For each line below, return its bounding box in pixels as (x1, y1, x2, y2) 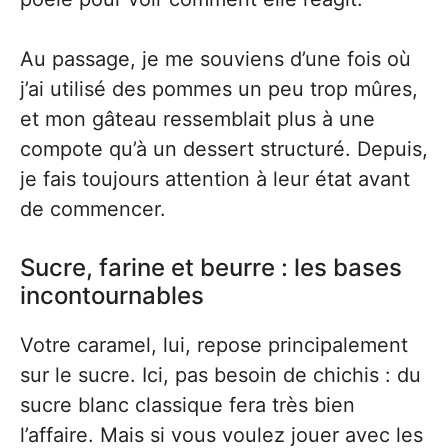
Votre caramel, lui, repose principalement (20, 332, 408, 357)
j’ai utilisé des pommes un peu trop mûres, (20, 76, 418, 101)
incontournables (20, 280, 204, 310)
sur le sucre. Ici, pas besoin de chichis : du (20, 362, 421, 387)
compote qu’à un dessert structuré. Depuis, (20, 136, 428, 161)
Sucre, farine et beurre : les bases (20, 252, 402, 282)
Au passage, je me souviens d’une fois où (20, 46, 411, 71)
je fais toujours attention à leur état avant (20, 166, 410, 191)
